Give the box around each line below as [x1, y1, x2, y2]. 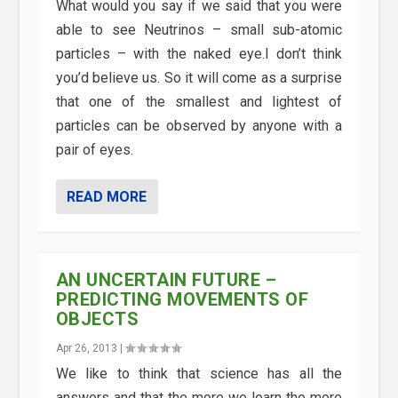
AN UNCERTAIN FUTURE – [55, 269, 277, 291]
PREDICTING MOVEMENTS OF [55, 289, 309, 311]
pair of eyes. [55, 141, 133, 159]
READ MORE [66, 188, 147, 206]
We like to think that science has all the [55, 365, 343, 383]
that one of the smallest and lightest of [55, 93, 343, 111]
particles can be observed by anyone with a [55, 117, 343, 135]
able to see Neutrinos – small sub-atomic [55, 21, 343, 39]
